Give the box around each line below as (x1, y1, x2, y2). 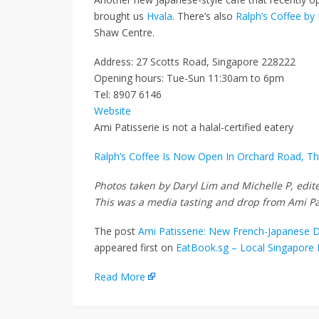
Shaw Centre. (94, 25, 155, 39)
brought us (94, 9, 147, 23)
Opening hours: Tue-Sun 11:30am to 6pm (94, 70, 284, 85)
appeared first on (94, 240, 176, 254)
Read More (94, 269, 145, 283)
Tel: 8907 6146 (94, 87, 162, 101)
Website (94, 103, 131, 117)
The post (94, 224, 138, 238)
